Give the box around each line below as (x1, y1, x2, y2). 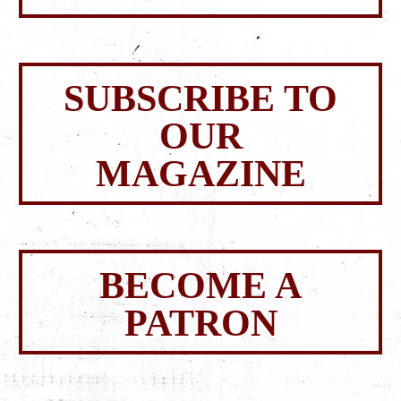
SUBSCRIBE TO (64, 78, 337, 120)
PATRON (124, 303, 277, 345)
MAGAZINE (95, 153, 306, 195)
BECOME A (99, 265, 302, 307)
